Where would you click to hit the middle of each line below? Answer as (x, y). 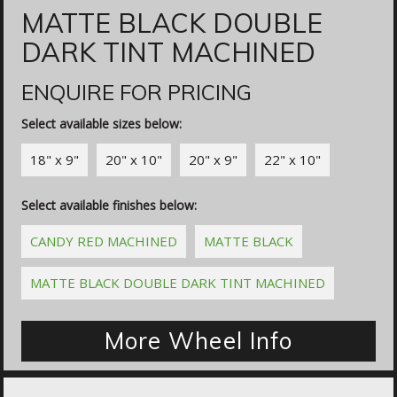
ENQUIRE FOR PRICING (136, 93)
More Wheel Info (198, 341)
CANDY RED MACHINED (104, 241)
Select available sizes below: (101, 124)
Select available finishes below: (109, 206)
